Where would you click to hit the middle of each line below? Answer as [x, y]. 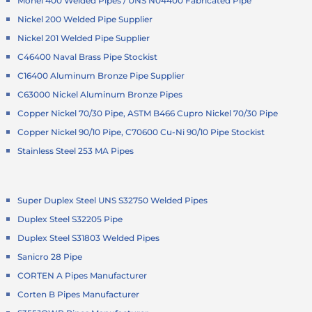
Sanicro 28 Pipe [50, 256]
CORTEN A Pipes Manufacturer [83, 275]
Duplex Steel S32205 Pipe [70, 219]
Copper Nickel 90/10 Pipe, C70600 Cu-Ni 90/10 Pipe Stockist [141, 132]
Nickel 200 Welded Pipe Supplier [85, 19]
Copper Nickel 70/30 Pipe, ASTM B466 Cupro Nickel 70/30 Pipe [148, 113]
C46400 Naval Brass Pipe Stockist [88, 56]
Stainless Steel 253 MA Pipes [76, 150]
